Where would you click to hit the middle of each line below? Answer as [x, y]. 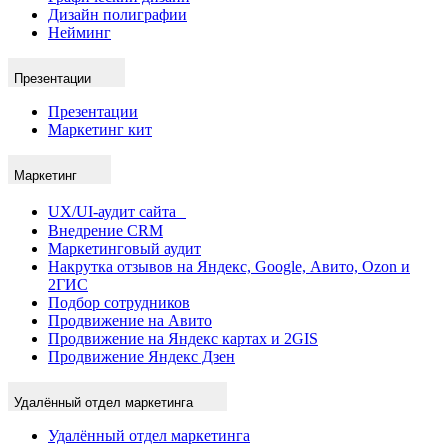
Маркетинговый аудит [124, 248]
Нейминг [79, 32]
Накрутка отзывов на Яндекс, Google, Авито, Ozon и [229, 266]
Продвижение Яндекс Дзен [141, 356]
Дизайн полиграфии [117, 14]
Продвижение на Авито [130, 320]
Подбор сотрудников [119, 302]
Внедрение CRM [105, 230]
